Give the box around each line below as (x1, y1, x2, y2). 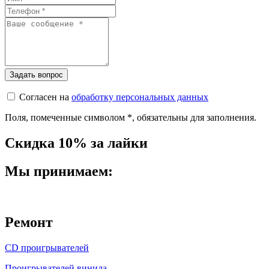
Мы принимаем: (5, 163, 113, 179)
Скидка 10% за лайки (5, 134, 148, 151)
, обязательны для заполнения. (132, 112, 256, 123)
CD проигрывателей (5, 242, 89, 253)
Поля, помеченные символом (5, 112, 127, 123)
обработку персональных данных (71, 92, 208, 103)
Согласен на (19, 92, 71, 103)
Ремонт (5, 214, 53, 230)
